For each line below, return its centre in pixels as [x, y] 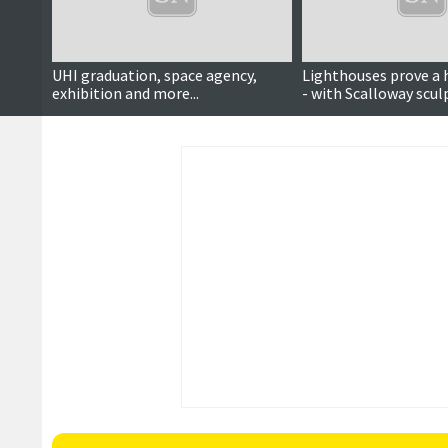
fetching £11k [349, 111]
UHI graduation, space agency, [154, 75]
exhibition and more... [125, 93]
